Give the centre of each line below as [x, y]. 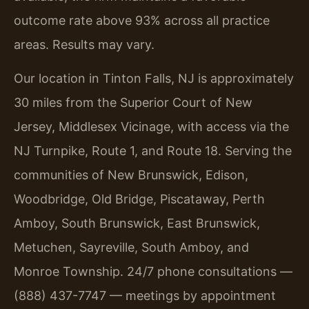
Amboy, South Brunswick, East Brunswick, [137, 223]
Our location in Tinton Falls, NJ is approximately [154, 79]
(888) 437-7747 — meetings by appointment [145, 296]
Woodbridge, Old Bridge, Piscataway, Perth [139, 199]
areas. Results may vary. [84, 44]
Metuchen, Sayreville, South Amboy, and [131, 248]
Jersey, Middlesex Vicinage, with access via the [151, 127]
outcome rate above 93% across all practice [142, 20]
